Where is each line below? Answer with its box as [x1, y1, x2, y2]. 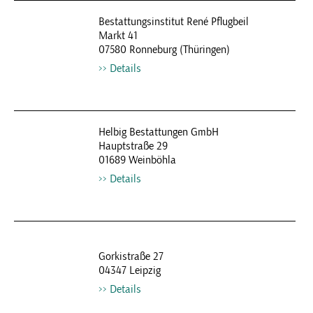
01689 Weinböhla [98, 153, 176, 167]
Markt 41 [98, 29, 138, 43]
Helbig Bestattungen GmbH [98, 125, 219, 139]
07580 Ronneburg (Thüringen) [98, 43, 230, 57]
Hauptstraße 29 [98, 139, 168, 153]
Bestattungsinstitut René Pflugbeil [98, 15, 249, 29]
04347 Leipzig [98, 263, 161, 277]
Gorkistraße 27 [98, 249, 163, 263]
